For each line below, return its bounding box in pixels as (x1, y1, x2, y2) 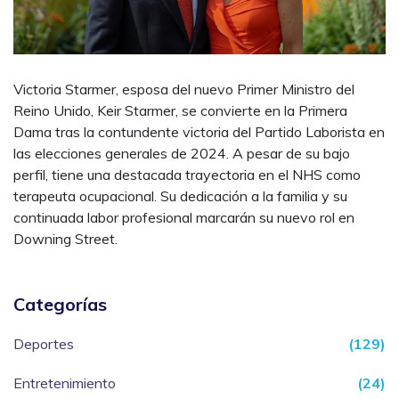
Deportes (13, 335, 74, 354)
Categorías (13, 293, 107, 316)
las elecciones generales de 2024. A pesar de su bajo (13, 144, 350, 163)
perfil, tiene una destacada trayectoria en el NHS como (13, 166, 361, 184)
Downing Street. (13, 230, 118, 248)
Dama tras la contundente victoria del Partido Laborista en (13, 123, 385, 142)
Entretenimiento (13, 374, 116, 393)
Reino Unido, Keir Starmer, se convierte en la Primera (13, 102, 347, 120)
